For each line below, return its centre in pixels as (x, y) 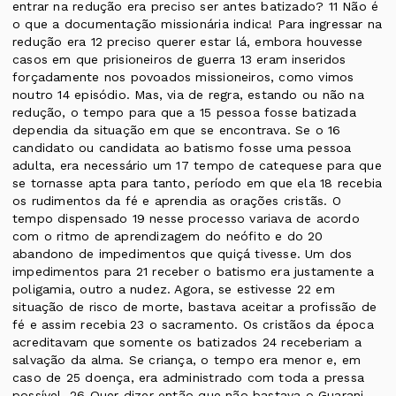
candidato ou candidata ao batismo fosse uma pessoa (182, 148)
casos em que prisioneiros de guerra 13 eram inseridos (179, 60)
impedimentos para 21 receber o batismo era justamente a (194, 272)
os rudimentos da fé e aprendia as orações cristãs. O (177, 201)
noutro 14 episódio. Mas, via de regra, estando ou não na (188, 95)
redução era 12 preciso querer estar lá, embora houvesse (188, 42)
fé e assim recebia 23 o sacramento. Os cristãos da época (193, 325)
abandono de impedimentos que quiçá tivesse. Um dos (183, 254)
